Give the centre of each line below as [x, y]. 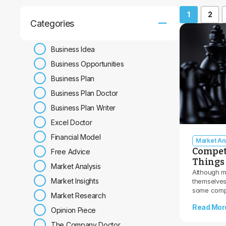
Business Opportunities [88, 64]
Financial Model [76, 137]
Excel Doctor [72, 122]
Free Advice [71, 151]
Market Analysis [76, 166]
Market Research [78, 195]
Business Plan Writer [83, 107]
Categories [52, 23]
